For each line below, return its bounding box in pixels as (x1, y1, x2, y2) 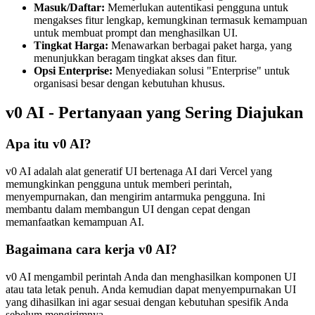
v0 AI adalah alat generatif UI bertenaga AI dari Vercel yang (6, 165, 272, 178)
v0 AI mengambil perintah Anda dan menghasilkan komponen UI (6, 270, 296, 283)
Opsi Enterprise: (34, 64, 112, 77)
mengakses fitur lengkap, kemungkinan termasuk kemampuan (34, 13, 307, 26)
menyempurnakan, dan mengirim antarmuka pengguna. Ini (6, 191, 265, 203)
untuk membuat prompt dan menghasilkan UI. (34, 26, 238, 39)
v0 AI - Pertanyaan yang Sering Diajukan (6, 103, 303, 122)
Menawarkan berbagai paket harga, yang (108, 39, 292, 51)
